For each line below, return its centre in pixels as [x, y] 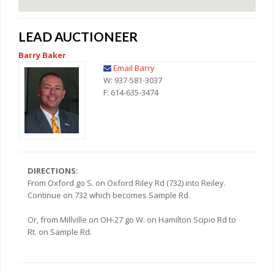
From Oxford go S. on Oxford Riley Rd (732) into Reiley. [127, 183]
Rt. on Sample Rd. [60, 232]
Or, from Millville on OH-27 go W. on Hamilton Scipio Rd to [132, 220]
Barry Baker [42, 55]
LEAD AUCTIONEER [78, 36]
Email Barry [134, 68]
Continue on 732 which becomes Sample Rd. [109, 195]
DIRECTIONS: [53, 171]
